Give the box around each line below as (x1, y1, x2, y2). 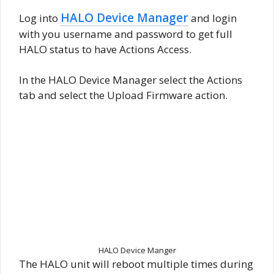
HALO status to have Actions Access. (19, 42, 191, 56)
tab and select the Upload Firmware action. (19, 88, 228, 103)
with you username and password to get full (19, 26, 232, 41)
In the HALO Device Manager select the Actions (19, 73, 242, 87)
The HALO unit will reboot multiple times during (19, 257, 253, 272)
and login (188, 10, 237, 25)
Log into (19, 10, 61, 25)
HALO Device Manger (98, 245, 176, 256)
